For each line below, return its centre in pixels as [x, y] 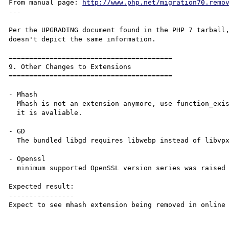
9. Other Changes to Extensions [70, 66]
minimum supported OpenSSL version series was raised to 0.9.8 [13, 168]
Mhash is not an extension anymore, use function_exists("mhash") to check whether [13, 103]
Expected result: [42, 186]
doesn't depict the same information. [83, 39]
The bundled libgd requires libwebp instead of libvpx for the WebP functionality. [13, 140]
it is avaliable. [13, 112]
